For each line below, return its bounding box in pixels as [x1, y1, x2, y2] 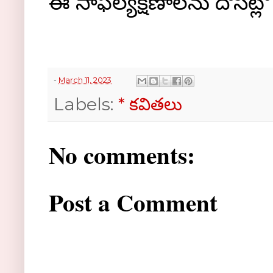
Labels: [54, 93, 118, 115]
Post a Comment [49, 184, 218, 219]
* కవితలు [118, 93, 182, 115]
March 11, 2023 [58, 75, 112, 85]
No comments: [49, 136, 195, 172]
